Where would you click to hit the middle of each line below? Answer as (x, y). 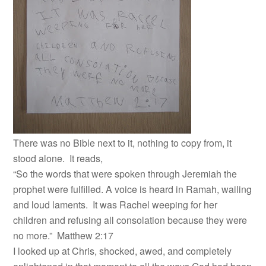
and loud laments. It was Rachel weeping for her (115, 205)
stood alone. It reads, (58, 158)
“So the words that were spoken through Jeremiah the (125, 174)
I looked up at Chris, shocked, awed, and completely (123, 251)
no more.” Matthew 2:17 (64, 235)
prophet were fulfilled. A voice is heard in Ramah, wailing (133, 189)
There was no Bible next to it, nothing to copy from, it (123, 143)
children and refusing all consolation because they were (130, 220)
